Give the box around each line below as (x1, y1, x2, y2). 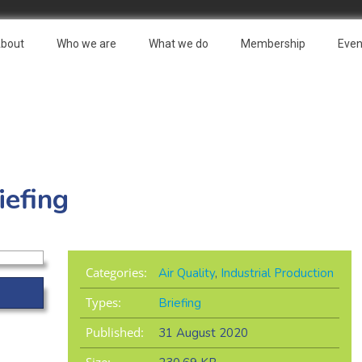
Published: (85, 324, 144, 341)
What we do (149, 37, 208, 50)
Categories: (85, 264, 147, 281)
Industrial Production (220, 265, 334, 282)
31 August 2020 (158, 325, 248, 342)
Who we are (57, 37, 116, 50)
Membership (241, 37, 305, 50)
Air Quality (158, 265, 215, 282)
